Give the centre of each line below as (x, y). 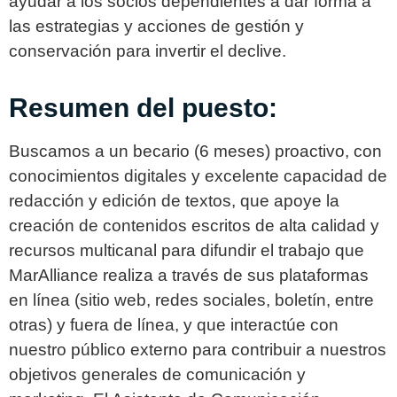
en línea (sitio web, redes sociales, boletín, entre (191, 300)
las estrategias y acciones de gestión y (156, 27)
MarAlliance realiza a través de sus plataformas (189, 275)
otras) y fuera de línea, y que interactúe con (174, 324)
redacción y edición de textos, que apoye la (174, 200)
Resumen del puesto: (143, 107)
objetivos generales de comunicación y (157, 374)
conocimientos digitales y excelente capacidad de (198, 175)
